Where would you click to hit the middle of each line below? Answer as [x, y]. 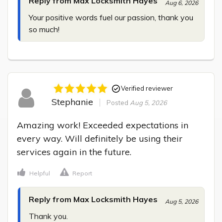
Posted [118, 102]
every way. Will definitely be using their [100, 139]
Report [82, 173]
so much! [44, 29]
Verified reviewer [147, 88]
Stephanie [72, 102]
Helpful [40, 173]
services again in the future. [74, 152]
